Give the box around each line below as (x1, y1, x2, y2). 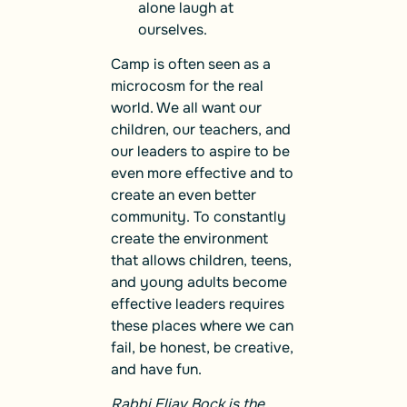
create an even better (111, 185, 256, 205)
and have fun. (111, 360, 202, 380)
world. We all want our (111, 98, 262, 118)
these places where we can (111, 316, 293, 336)
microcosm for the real (111, 76, 263, 96)
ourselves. (138, 19, 207, 39)
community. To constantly (111, 207, 286, 227)
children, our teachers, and (111, 120, 291, 140)
